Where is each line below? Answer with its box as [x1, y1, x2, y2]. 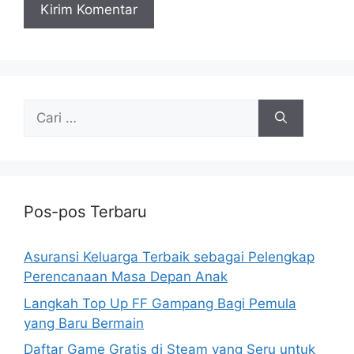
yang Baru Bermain [24, 314, 144, 331]
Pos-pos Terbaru [24, 202, 147, 221]
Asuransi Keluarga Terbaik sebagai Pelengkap [24, 249, 314, 265]
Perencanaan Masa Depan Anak [24, 269, 228, 284]
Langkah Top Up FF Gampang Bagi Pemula [24, 295, 296, 311]
